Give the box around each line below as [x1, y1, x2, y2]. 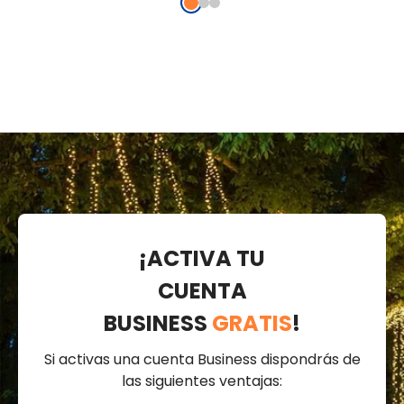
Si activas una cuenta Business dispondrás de [43, 348, 361, 370]
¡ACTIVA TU [139, 243, 265, 273]
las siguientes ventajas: [122, 370, 282, 391]
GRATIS [212, 308, 292, 338]
